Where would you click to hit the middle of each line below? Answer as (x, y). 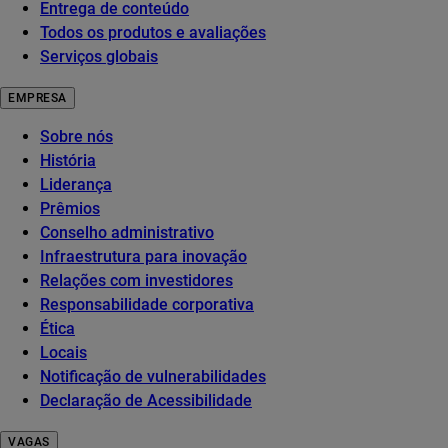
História (68, 161)
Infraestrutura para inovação (143, 257)
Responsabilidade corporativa (147, 305)
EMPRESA (37, 98)
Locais (63, 353)
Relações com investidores (136, 281)
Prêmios (70, 209)
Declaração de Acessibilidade (146, 401)
